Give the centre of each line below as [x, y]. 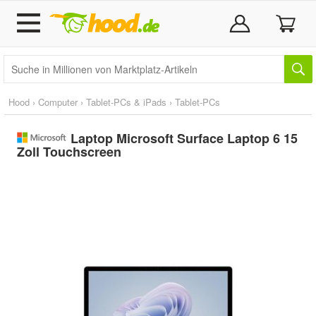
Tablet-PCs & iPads [126, 102]
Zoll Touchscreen [69, 152]
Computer [58, 102]
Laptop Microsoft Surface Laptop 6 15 [184, 138]
